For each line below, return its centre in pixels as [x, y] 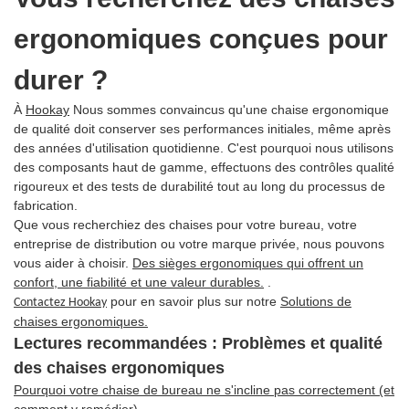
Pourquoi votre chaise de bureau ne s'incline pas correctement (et [204, 390]
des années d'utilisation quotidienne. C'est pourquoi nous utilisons [204, 148]
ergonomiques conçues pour [201, 39]
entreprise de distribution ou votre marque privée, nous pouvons [199, 244]
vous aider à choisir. [71, 263]
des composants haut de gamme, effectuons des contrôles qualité [204, 168]
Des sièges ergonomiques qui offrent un [248, 263]
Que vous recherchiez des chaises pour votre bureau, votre [185, 225]
